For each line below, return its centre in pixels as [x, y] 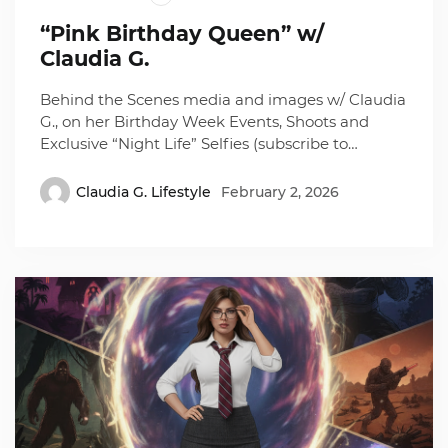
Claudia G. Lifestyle [144, 191]
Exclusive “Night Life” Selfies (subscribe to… [199, 144]
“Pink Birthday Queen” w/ [182, 34]
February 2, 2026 [280, 191]
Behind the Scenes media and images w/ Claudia [223, 100]
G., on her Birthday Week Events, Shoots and [205, 122]
